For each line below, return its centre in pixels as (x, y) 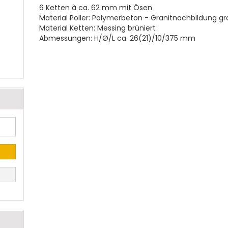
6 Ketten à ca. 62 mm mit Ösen (96, 8)
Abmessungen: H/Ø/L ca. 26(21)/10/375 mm (118, 38)
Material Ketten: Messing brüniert (98, 28)
